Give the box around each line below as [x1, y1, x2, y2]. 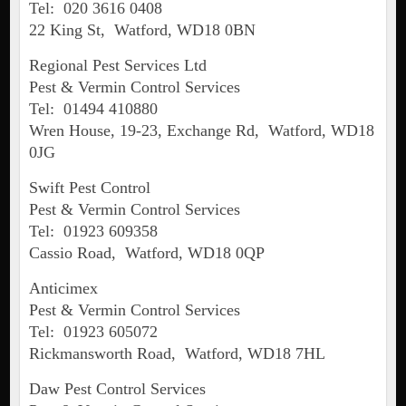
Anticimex [28, 279, 98, 298]
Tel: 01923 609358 [28, 222, 158, 241]
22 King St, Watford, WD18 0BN [28, 21, 256, 40]
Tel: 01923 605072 [28, 323, 158, 342]
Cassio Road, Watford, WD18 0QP [28, 244, 265, 263]
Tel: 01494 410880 [28, 100, 158, 119]
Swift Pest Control [28, 179, 150, 198]
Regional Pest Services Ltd [28, 56, 207, 75]
